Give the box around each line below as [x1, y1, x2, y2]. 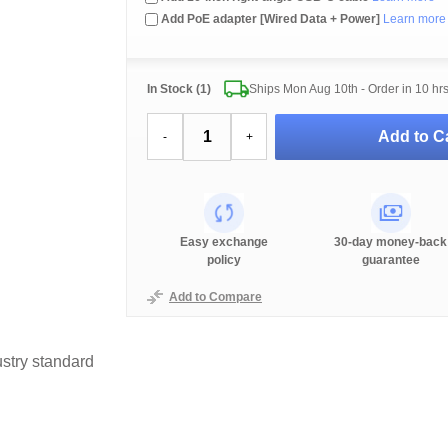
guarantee [361, 253, 420, 267]
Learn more [380, 12, 446, 26]
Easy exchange [180, 235, 269, 249]
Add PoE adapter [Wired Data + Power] [161, 12, 380, 26]
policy [207, 253, 242, 267]
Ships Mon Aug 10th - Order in [248, 82, 415, 96]
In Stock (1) [147, 82, 211, 96]
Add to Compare [169, 290, 262, 304]
